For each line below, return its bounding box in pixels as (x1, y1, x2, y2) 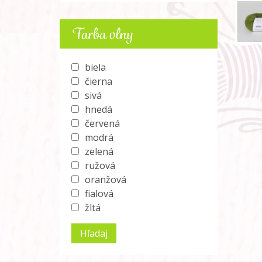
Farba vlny (71, 23, 133, 44)
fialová (85, 187, 113, 200)
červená (85, 117, 120, 130)
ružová (85, 159, 115, 172)
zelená (85, 145, 113, 158)
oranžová (85, 173, 126, 186)
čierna (85, 75, 112, 88)
